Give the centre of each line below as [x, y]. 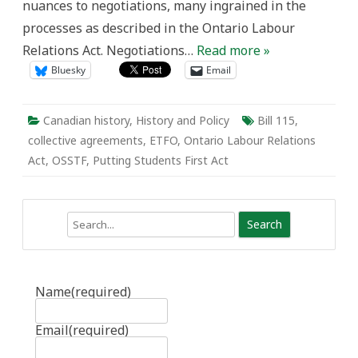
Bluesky [68, 70]
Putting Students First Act [161, 160]
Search [40, 221]
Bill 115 [276, 120]
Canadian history [86, 120]
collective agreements [86, 140]
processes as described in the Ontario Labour [159, 28]
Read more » [233, 50]
